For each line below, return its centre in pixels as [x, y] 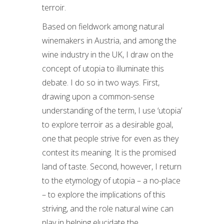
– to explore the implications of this [104, 194]
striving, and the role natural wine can [108, 208]
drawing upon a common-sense [98, 96]
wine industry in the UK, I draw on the [108, 54]
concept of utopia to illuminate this [103, 68]
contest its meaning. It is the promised [109, 152]
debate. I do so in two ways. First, [101, 82]
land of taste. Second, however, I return [112, 166]
